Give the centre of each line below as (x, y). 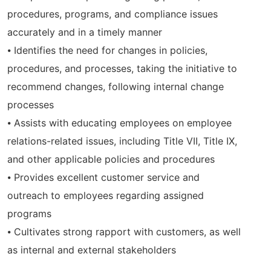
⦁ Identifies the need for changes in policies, (107, 51)
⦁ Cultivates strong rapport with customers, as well (124, 232)
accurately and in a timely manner (85, 32)
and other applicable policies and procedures (111, 159)
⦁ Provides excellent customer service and (103, 178)
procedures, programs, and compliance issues (113, 14)
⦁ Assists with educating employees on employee (119, 123)
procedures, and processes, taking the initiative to (122, 69)
